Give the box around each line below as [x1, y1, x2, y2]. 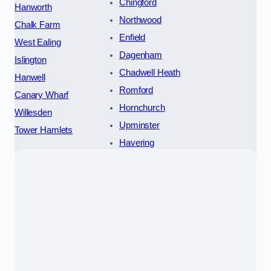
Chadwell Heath [119, 67, 181, 77]
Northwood [119, 15, 162, 25]
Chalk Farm [15, 19, 60, 30]
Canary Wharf [15, 90, 69, 100]
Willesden [15, 107, 52, 117]
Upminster [119, 120, 160, 130]
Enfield [119, 32, 146, 42]
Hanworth [15, 2, 52, 12]
